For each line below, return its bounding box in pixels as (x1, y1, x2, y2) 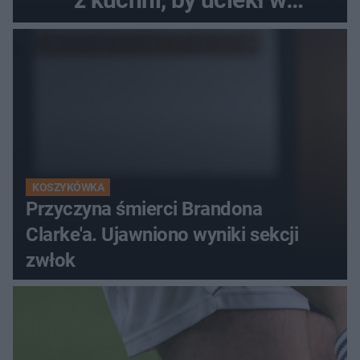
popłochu (130, 18, 230, 47)
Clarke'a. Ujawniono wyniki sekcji (26, 223, 299, 247)
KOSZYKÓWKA (32, 181, 104, 194)
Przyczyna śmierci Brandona (26, 198, 263, 221)
